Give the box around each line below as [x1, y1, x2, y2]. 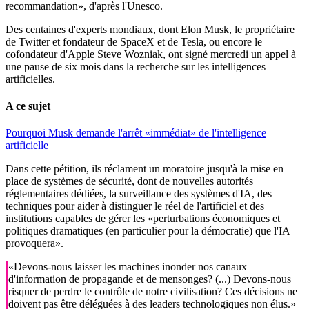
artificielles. [6, 72, 55, 85]
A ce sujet [6, 99, 50, 112]
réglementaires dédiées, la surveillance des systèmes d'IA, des [6, 188, 272, 200]
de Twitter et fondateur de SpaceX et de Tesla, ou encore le [6, 35, 262, 48]
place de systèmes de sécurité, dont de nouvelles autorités [6, 175, 253, 188]
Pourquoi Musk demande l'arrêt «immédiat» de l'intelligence [6, 127, 266, 139]
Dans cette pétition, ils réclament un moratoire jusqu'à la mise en [6, 163, 283, 175]
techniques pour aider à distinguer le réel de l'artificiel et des [6, 200, 264, 212]
